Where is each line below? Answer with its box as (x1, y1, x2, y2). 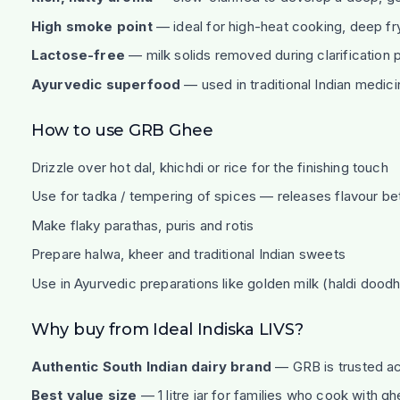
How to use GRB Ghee (30, 120, 213, 140)
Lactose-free (30, 46, 126, 64)
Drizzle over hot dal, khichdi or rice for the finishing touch (30, 158, 388, 176)
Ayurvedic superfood (30, 75, 181, 93)
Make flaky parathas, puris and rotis (30, 216, 254, 234)
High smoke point (30, 17, 153, 35)
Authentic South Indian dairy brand (30, 357, 271, 375)
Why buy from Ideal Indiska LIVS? (30, 319, 304, 339)
